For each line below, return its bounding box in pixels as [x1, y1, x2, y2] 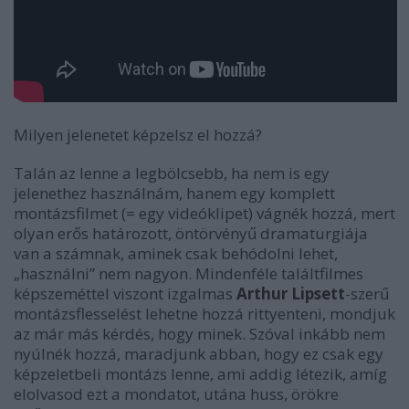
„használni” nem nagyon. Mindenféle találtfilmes [14, 263, 363, 284]
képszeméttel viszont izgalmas [14, 283, 236, 304]
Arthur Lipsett [236, 283, 345, 304]
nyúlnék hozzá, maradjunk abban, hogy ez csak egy [14, 343, 383, 364]
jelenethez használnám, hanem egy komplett [14, 183, 335, 204]
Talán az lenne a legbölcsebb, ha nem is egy [14, 163, 330, 184]
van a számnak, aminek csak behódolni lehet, [14, 243, 338, 264]
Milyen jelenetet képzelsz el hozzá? [14, 124, 262, 145]
